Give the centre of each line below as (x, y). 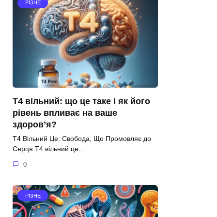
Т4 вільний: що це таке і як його (81, 101)
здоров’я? (35, 125)
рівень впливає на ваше (65, 113)
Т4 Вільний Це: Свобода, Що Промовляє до (82, 139)
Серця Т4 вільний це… (49, 149)
